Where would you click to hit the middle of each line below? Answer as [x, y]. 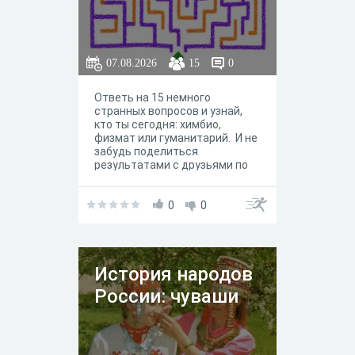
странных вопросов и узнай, [168, 111]
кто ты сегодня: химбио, [158, 125]
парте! [112, 179]
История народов [174, 275]
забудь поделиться [146, 152]
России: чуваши [166, 297]
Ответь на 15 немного [153, 98]
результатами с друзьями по [171, 165]
